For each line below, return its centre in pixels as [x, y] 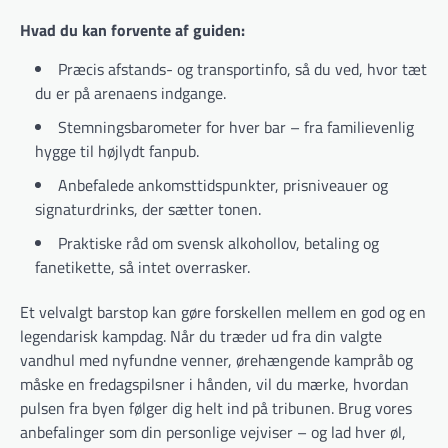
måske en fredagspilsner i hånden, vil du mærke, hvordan [214, 383]
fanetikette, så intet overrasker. [142, 266]
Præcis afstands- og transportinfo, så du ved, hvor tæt [242, 68]
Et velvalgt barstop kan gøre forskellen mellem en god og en [223, 311]
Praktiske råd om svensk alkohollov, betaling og [218, 242]
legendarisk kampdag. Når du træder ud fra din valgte [201, 335]
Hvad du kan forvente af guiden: [132, 29]
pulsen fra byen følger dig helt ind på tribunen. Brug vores [216, 407]
